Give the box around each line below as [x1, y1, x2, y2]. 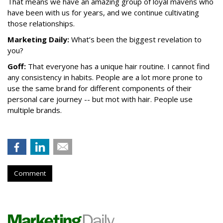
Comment [14, 169, 46, 178]
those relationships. [7, 18, 75, 29]
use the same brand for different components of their [7, 83, 192, 94]
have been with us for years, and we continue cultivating [7, 7, 199, 18]
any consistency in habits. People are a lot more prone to [7, 72, 203, 83]
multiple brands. [7, 105, 62, 115]
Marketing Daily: [7, 34, 69, 45]
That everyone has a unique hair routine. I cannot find [26, 61, 210, 72]
